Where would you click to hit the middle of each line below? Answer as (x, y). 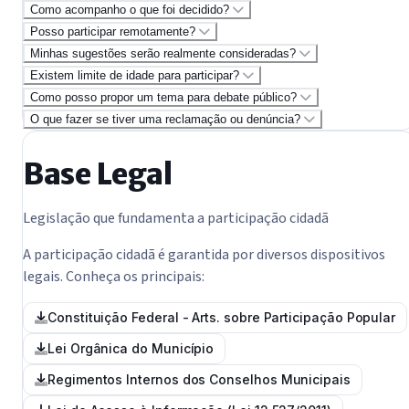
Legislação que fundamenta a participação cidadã (176, 218)
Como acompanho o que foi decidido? (130, 10)
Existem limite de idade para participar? (135, 76)
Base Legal (98, 174)
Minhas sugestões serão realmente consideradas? (163, 54)
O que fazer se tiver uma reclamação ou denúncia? (165, 120)
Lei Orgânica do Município (131, 348)
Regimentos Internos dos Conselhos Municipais (199, 379)
